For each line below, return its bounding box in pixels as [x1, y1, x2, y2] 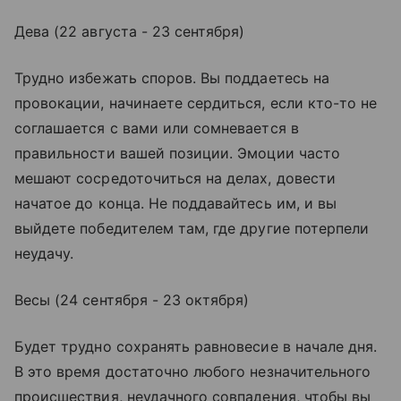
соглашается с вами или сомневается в [14, 119, 299, 138]
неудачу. [14, 244, 74, 263]
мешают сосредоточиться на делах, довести [14, 169, 336, 188]
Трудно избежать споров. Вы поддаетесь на [14, 69, 329, 88]
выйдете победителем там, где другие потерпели [14, 219, 370, 238]
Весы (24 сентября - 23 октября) [14, 291, 250, 310]
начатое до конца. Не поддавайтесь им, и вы [14, 194, 337, 213]
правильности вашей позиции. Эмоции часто [14, 144, 340, 163]
